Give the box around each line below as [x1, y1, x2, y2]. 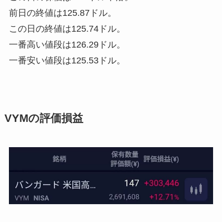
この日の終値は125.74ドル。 [8, 23, 125, 34]
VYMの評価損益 [4, 112, 83, 124]
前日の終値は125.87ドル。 [8, 7, 116, 18]
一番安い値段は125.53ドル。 [8, 55, 125, 65]
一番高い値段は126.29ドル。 [8, 39, 125, 50]
